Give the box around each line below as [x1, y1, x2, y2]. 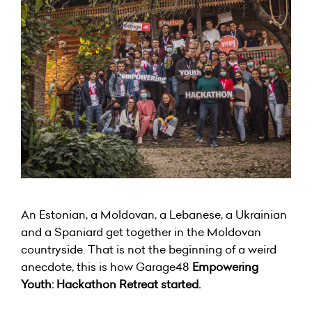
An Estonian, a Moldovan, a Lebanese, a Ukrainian [21, 207, 287, 222]
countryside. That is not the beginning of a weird [21, 242, 276, 257]
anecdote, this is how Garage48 [21, 259, 189, 274]
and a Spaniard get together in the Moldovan [21, 224, 261, 240]
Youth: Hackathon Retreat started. [21, 276, 201, 292]
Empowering [189, 259, 258, 274]
